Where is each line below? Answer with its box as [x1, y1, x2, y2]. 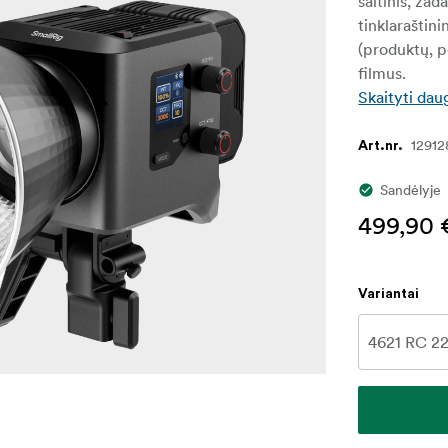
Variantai [358, 286, 420, 301]
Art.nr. [358, 138, 404, 153]
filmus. [358, 62, 407, 83]
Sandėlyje [380, 180, 442, 199]
